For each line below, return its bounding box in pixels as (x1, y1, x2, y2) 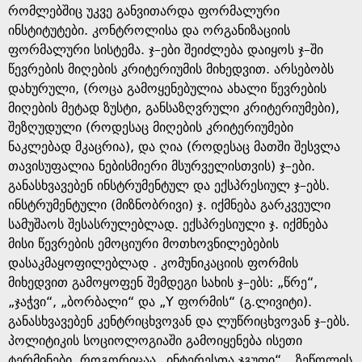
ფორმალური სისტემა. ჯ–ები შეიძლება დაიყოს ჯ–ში (8, 42, 323, 57)
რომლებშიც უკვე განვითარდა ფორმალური (8, 3, 280, 19)
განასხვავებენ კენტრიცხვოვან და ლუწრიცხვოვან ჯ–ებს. (8, 314, 350, 329)
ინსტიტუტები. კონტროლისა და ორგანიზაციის (8, 23, 290, 38)
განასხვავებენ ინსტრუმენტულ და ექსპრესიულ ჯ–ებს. (8, 178, 330, 193)
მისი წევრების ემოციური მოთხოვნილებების (8, 236, 279, 251)
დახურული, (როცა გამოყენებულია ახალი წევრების (8, 81, 326, 96)
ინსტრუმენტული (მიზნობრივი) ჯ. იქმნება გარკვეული (8, 197, 330, 213)
